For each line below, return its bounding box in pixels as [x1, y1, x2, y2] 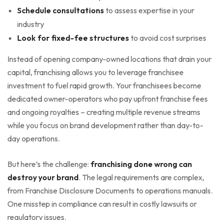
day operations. [7, 133, 60, 143]
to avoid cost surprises [129, 32, 206, 43]
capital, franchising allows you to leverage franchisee [7, 67, 184, 77]
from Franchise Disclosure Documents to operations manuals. [7, 185, 213, 195]
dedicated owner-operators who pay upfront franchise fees [7, 93, 208, 104]
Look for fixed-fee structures [17, 32, 129, 43]
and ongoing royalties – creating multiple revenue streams [7, 107, 200, 117]
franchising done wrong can [90, 159, 192, 169]
